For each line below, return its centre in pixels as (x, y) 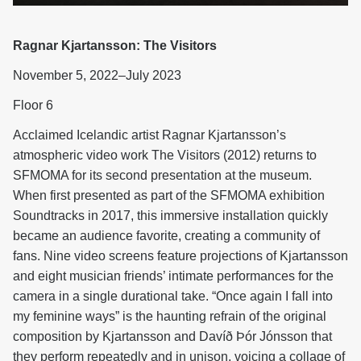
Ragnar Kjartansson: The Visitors (115, 45)
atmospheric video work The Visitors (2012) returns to (165, 155)
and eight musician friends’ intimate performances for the (173, 276)
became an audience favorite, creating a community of (166, 235)
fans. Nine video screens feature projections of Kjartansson (180, 255)
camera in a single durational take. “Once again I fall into (173, 296)
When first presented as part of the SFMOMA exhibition (169, 195)
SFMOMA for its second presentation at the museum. (162, 175)
